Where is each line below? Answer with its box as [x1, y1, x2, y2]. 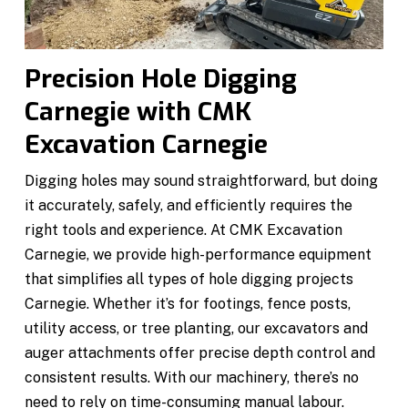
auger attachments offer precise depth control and [25, 343, 376, 362]
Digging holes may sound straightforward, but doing [25, 171, 379, 189]
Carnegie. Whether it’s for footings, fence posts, [25, 294, 352, 312]
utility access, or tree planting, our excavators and [25, 319, 369, 337]
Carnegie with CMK [25, 94, 252, 128]
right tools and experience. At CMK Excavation [25, 220, 343, 239]
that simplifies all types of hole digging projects [25, 270, 354, 288]
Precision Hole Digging [25, 61, 298, 96]
